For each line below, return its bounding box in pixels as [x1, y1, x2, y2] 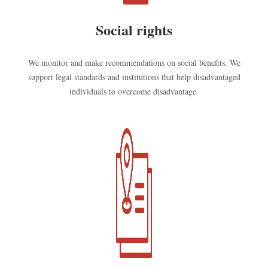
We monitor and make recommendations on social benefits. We [28, 57, 240, 68]
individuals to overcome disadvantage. [69, 86, 199, 97]
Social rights [96, 19, 172, 40]
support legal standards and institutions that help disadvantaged [28, 71, 240, 83]
